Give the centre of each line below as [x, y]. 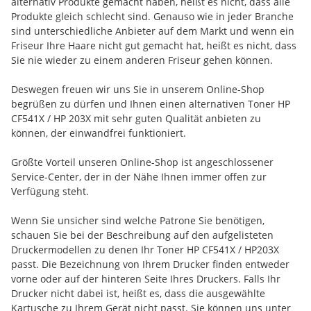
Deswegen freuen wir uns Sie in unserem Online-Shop [138, 89]
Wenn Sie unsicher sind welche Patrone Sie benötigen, [138, 220]
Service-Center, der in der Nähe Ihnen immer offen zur [139, 177]
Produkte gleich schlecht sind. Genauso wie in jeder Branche [152, 16]
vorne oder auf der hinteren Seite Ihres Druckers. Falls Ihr [146, 279]
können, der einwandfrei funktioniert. [99, 133]
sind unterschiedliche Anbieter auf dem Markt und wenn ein [153, 31]
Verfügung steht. [50, 191]
